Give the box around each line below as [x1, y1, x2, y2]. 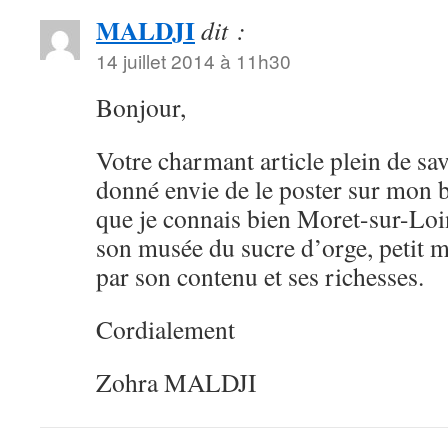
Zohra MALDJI [96, 365, 257, 399]
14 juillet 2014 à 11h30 [96, 47, 291, 74]
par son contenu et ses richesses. [96, 259, 424, 293]
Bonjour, [96, 90, 186, 124]
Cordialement [96, 312, 235, 346]
